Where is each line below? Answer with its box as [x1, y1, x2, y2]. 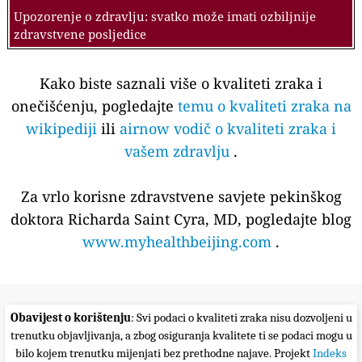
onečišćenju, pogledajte [11, 96, 178, 116]
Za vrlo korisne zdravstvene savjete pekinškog [20, 187, 342, 207]
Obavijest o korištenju [10, 310, 131, 326]
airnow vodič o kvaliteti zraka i [120, 119, 336, 139]
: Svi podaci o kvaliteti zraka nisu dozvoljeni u [130, 310, 352, 326]
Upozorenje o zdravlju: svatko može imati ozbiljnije [14, 8, 316, 25]
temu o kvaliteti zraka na [177, 96, 351, 116]
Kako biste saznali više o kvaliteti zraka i [40, 74, 322, 94]
